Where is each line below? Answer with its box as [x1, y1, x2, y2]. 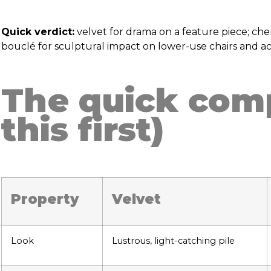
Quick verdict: [1, 26, 74, 38]
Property [11, 190, 79, 207]
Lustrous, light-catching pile [112, 235, 235, 246]
